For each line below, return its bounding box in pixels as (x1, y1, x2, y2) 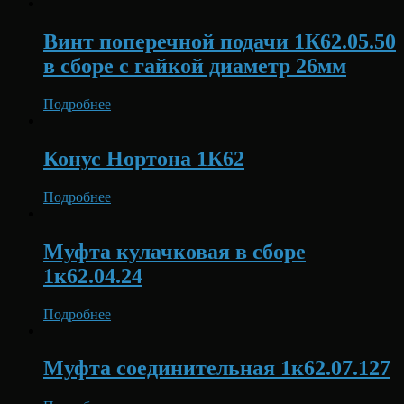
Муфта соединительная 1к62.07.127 (43, 356, 390, 381)
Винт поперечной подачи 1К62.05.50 (43, 30, 396, 54)
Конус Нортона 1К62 (43, 146, 244, 170)
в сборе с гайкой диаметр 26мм (43, 54, 346, 78)
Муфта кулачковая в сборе (43, 239, 306, 263)
